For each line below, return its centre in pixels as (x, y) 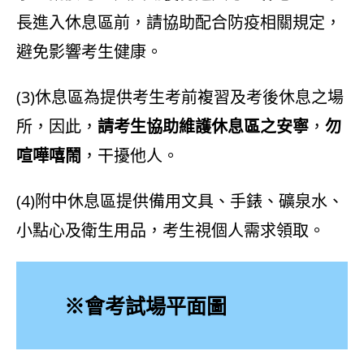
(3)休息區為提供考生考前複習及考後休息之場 (180, 97)
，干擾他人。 (130, 156)
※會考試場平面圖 (146, 305)
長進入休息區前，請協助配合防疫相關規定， (179, 23)
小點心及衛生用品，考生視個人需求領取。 (171, 231)
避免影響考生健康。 (89, 52)
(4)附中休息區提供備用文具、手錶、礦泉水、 (180, 201)
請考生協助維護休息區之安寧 (203, 127)
